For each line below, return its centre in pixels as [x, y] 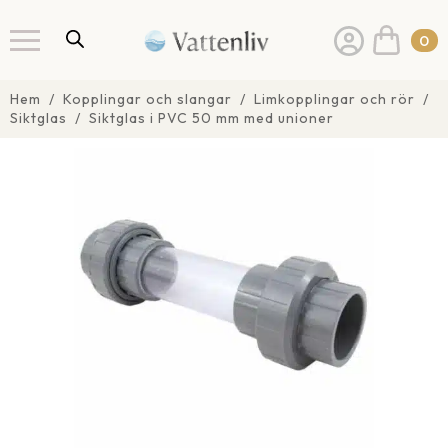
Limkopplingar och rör [334, 99]
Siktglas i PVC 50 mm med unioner [211, 118]
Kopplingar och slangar [147, 99]
